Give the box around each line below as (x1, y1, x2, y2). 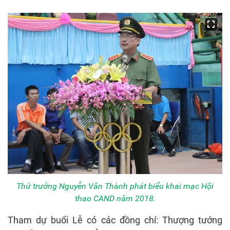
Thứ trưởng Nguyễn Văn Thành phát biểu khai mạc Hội (16, 181, 214, 191)
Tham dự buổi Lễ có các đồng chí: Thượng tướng (8, 214, 222, 225)
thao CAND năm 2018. (74, 193, 156, 203)
